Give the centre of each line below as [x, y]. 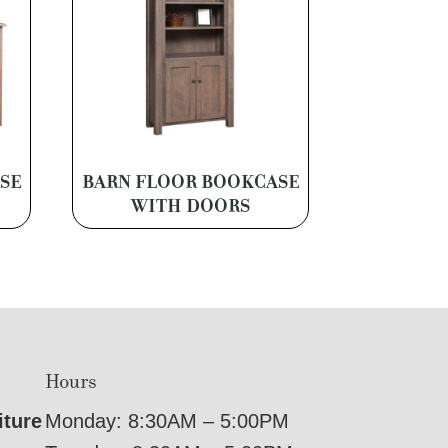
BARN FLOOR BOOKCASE [191, 181]
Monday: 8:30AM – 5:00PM [166, 421]
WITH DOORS [191, 205]
